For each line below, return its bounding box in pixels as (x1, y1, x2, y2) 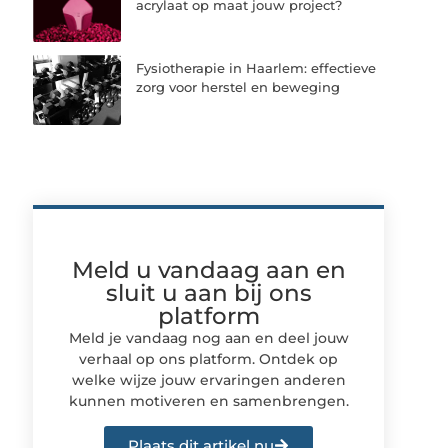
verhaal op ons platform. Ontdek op (79, 349, 339, 368)
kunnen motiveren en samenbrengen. (68, 391, 349, 410)
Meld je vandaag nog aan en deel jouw (68, 328, 349, 347)
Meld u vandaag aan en (71, 255, 346, 284)
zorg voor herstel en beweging (136, 79, 341, 96)
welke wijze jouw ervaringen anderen (71, 370, 346, 389)
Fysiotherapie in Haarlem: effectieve (136, 60, 377, 77)
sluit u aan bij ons (105, 278, 312, 307)
